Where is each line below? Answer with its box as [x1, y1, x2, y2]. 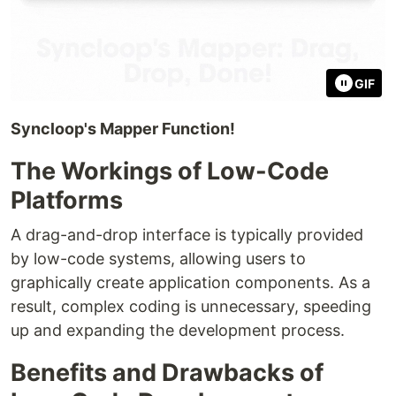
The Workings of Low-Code [11, 156, 329, 186]
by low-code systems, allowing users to [11, 249, 306, 268]
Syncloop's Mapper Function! [11, 119, 235, 138]
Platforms [11, 186, 123, 215]
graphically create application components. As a [11, 273, 370, 292]
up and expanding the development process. [11, 321, 345, 339]
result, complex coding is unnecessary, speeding [11, 297, 371, 316]
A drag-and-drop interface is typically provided [11, 225, 363, 244]
